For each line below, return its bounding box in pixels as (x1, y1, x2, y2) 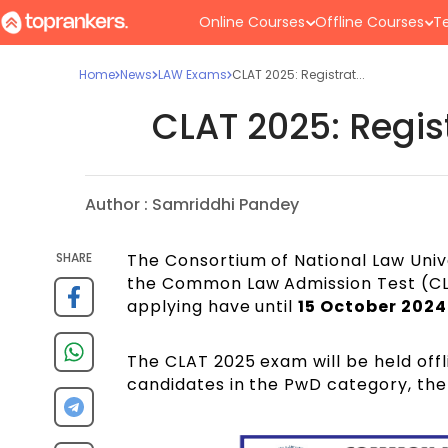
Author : (84, 193, 148, 217)
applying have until (127, 295, 299, 319)
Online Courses (199, 12, 306, 32)
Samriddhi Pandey (151, 193, 299, 217)
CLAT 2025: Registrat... (232, 66, 366, 83)
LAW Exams (157, 66, 227, 83)
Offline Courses (314, 12, 424, 32)
